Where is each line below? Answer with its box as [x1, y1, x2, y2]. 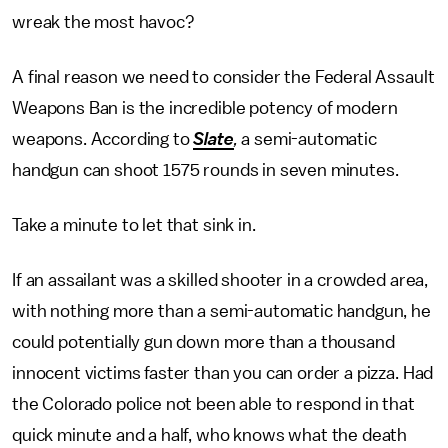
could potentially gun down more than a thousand [12, 333, 395, 351]
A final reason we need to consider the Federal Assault [12, 68, 435, 86]
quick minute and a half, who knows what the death [12, 426, 408, 444]
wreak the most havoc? [12, 13, 330, 31]
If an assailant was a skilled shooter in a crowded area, [12, 271, 429, 289]
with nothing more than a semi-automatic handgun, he [12, 302, 431, 320]
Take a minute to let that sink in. [12, 216, 256, 234]
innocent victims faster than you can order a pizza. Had [12, 364, 434, 382]
